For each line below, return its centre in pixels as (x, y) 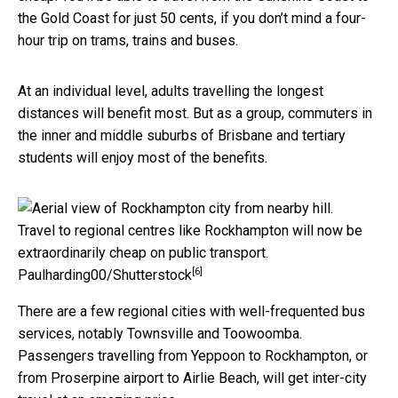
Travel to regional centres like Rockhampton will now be (190, 230)
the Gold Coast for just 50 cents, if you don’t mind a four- (192, 18)
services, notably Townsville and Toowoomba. (160, 333)
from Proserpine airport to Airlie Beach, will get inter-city (192, 378)
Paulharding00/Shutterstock (105, 275)
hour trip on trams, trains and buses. (128, 40)
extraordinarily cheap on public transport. (143, 252)
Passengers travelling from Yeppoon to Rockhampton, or (193, 355)
